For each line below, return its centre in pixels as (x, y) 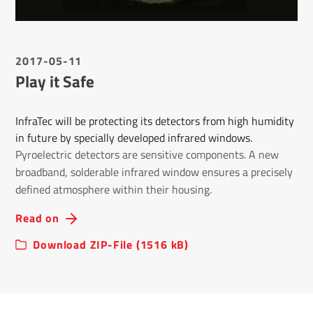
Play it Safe (55, 82)
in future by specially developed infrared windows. (134, 138)
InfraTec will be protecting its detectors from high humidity (155, 121)
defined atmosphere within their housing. (114, 190)
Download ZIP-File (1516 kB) (111, 245)
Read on (37, 218)
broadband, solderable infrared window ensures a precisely (154, 172)
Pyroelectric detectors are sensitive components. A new (147, 155)
